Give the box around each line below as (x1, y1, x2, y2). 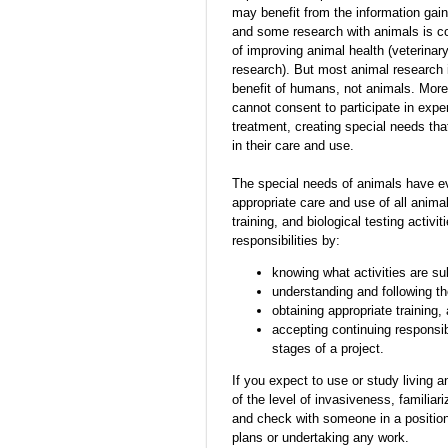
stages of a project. (271, 341, 384, 357)
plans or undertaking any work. (231, 430, 409, 446)
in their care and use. (231, 138, 354, 154)
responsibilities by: (231, 233, 340, 249)
